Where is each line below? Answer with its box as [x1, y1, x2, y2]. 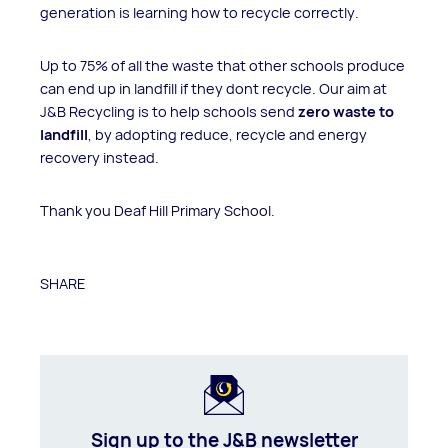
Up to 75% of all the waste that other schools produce [40, 55, 405, 75]
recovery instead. [40, 147, 159, 167]
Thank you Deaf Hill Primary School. [40, 200, 275, 220]
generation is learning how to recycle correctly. [40, 2, 359, 22]
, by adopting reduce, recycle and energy [88, 124, 367, 144]
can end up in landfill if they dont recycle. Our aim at [40, 78, 387, 98]
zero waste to [298, 101, 394, 121]
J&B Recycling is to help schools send [40, 101, 298, 121]
